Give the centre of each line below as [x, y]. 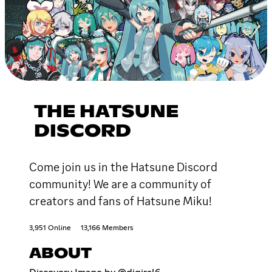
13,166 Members [107, 228]
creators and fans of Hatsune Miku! [121, 201]
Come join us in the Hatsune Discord [123, 167]
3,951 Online [50, 228]
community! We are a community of [120, 184]
